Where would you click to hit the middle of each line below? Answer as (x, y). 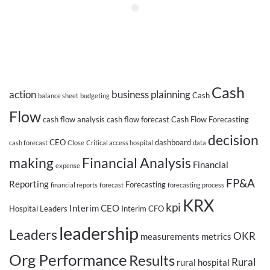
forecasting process (196, 185)
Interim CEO (94, 208)
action (23, 94)
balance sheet (58, 96)
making (31, 163)
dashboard (173, 142)
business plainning (151, 94)
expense (68, 165)
